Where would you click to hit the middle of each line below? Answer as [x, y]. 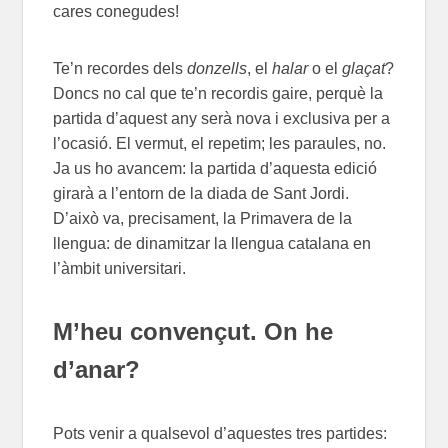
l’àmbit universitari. [120, 269]
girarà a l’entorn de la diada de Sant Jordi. [201, 194]
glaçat [364, 69]
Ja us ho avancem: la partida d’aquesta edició [215, 169]
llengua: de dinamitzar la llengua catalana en [212, 244]
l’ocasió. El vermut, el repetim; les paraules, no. [220, 144]
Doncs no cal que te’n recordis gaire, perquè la [218, 94]
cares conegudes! [118, 12]
